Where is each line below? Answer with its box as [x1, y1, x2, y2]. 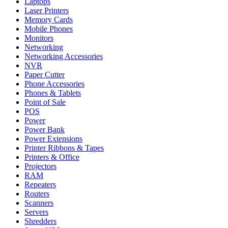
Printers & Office [24, 152, 79, 161]
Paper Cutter [24, 70, 65, 79]
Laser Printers [24, 6, 69, 15]
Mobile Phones [24, 24, 73, 33]
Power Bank [24, 125, 65, 134]
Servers [24, 207, 48, 216]
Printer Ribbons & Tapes [24, 143, 104, 152]
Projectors [24, 161, 56, 170]
